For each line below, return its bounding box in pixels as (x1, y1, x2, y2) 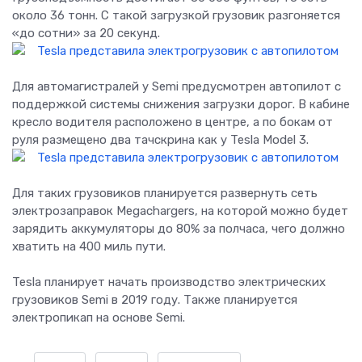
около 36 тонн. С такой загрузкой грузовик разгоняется (12, 8, 340, 23)
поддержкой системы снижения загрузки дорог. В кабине (12, 97, 350, 112)
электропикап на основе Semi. (12, 310, 185, 326)
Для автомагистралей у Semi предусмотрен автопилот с (12, 79, 341, 95)
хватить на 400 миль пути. (12, 239, 166, 255)
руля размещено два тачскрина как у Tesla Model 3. (12, 133, 309, 148)
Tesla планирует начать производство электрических (12, 275, 326, 290)
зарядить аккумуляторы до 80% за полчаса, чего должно (12, 221, 345, 237)
